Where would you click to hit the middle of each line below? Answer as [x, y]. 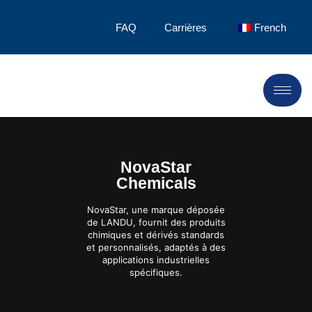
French [271, 28]
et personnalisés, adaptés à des [156, 247]
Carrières [186, 28]
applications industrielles [156, 259]
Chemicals [156, 183]
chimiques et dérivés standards [156, 234]
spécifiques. [156, 272]
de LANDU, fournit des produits [156, 222]
